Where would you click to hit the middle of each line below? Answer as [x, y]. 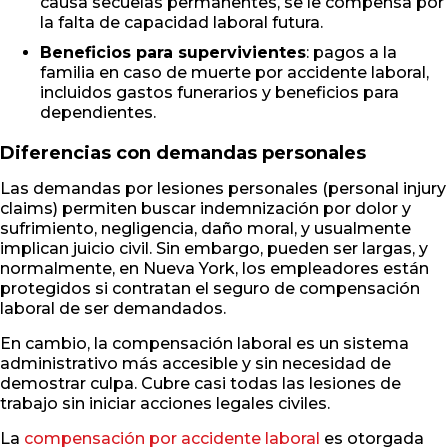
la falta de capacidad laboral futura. [181, 23]
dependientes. [98, 113]
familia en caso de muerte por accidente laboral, [234, 73]
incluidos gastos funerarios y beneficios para [219, 93]
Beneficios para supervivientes [173, 53]
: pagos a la [351, 53]
